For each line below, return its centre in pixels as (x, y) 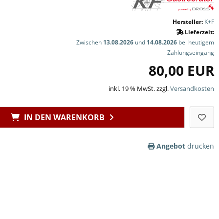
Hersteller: (188, 22)
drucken (200, 146)
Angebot (171, 146)
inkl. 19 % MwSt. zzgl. (139, 89)
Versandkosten (192, 89)
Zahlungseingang (191, 53)
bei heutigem (196, 43)
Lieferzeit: (199, 32)
